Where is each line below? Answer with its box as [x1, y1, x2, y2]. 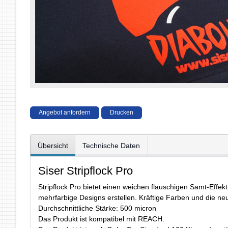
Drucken [110, 109, 133, 117]
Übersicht [38, 141, 68, 150]
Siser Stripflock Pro [38, 164, 133, 178]
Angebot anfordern [39, 109, 91, 117]
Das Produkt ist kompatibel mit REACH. [38, 215, 164, 223]
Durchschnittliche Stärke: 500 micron [38, 204, 156, 213]
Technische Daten [82, 141, 140, 150]
